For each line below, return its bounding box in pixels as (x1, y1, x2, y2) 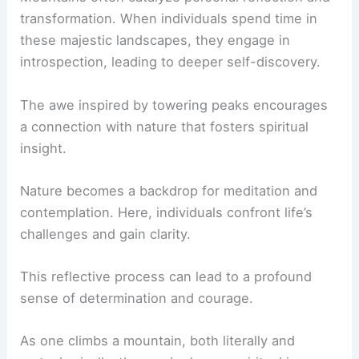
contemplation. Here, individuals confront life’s (20, 204, 313, 220)
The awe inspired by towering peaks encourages (20, 96, 329, 113)
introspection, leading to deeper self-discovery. (20, 54, 321, 71)
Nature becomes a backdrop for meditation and (20, 182, 318, 199)
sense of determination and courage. (20, 290, 254, 307)
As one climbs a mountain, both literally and (20, 333, 296, 349)
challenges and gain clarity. (20, 225, 192, 242)
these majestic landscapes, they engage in (20, 32, 291, 49)
